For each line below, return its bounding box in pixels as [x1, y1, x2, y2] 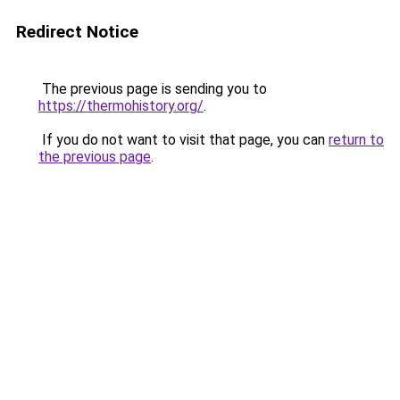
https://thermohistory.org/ [38, 97, 204, 114]
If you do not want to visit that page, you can [38, 131, 329, 148]
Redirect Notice [16, 21, 138, 42]
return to [329, 131, 384, 148]
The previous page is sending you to [38, 80, 267, 97]
